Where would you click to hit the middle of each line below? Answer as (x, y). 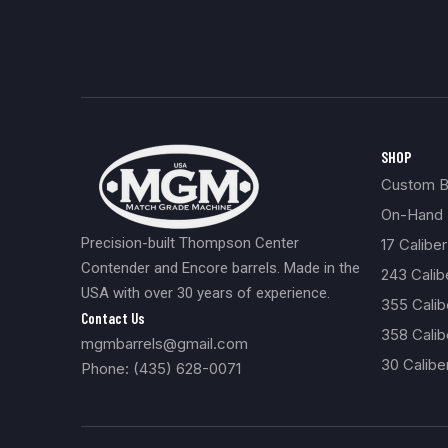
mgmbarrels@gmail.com (164, 343)
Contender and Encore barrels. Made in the (220, 267)
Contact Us (112, 317)
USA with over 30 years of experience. (205, 292)
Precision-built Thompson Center (189, 242)
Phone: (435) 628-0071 (160, 368)
